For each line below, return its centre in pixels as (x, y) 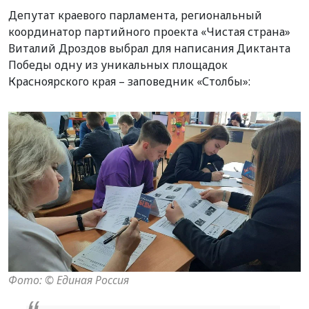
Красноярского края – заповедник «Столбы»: (129, 81)
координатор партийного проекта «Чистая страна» (149, 31)
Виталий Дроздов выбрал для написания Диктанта (149, 48)
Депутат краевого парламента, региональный (135, 15)
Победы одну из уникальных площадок (118, 64)
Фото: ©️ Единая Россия (69, 280)
